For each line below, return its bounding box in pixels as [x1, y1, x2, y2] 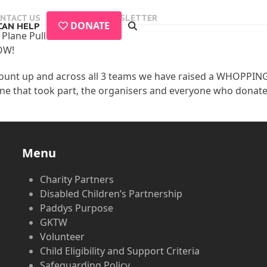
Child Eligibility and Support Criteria [40, 244, 200, 257]
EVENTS [55, 13, 88, 23]
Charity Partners [40, 173, 114, 186]
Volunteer [40, 230, 85, 243]
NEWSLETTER [101, 13, 158, 23]
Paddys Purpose [40, 201, 114, 215]
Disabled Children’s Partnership [40, 187, 183, 200]
